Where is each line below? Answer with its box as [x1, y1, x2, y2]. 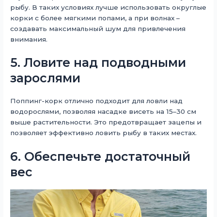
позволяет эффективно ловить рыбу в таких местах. [10, 129, 197, 137]
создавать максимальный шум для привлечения [10, 24, 186, 32]
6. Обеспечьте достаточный [10, 149, 191, 164]
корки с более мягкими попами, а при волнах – [10, 14, 180, 22]
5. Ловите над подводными [10, 55, 186, 70]
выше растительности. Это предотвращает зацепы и [10, 118, 202, 126]
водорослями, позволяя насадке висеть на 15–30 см [10, 108, 197, 116]
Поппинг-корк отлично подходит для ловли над [10, 97, 183, 105]
